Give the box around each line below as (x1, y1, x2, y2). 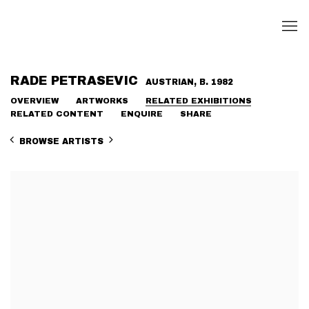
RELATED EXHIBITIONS (146, 97, 252, 106)
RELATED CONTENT (10, 110, 103, 119)
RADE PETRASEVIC (10, 74, 142, 88)
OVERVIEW (10, 97, 59, 106)
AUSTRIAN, (146, 78, 199, 87)
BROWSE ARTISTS (19, 137, 103, 146)
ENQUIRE (121, 110, 163, 119)
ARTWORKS (76, 97, 128, 106)
